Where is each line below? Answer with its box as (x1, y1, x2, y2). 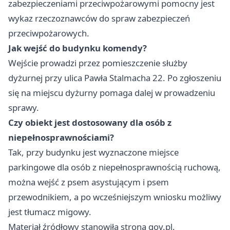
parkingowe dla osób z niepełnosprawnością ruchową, (8, 161, 221, 174)
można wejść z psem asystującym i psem (8, 176, 169, 188)
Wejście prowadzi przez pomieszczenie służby (8, 57, 187, 69)
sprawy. (8, 102, 39, 114)
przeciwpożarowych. (8, 27, 89, 40)
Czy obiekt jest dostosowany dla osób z (8, 117, 171, 129)
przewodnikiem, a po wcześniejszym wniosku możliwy (8, 191, 221, 203)
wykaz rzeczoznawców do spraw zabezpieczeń (8, 12, 190, 25)
